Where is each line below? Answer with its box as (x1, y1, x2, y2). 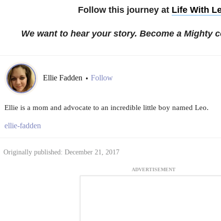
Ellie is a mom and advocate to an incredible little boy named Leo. (4, 103, 209, 111)
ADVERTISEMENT (132, 166, 176, 172)
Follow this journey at (77, 4, 172, 15)
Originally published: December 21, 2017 (3, 148, 119, 156)
